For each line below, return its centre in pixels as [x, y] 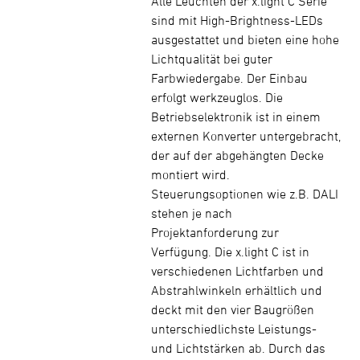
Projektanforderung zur [215, 232]
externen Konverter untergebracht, [246, 136]
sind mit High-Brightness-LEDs [237, 20]
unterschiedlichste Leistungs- [234, 329]
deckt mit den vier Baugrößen [233, 309]
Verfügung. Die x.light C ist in [230, 252]
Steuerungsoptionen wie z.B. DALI [245, 194]
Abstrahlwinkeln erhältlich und [237, 290]
